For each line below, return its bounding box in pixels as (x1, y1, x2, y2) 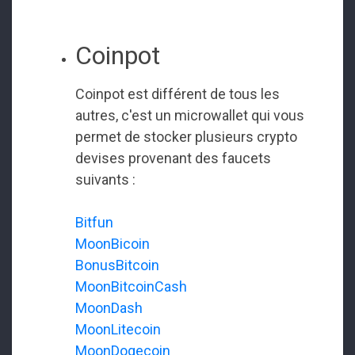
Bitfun (75, 213, 113, 231)
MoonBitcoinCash (75, 277, 187, 295)
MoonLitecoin (75, 320, 161, 338)
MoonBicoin (75, 235, 150, 252)
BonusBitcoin (75, 256, 159, 273)
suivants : (75, 170, 136, 188)
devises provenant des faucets (75, 149, 271, 166)
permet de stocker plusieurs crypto (75, 128, 297, 145)
